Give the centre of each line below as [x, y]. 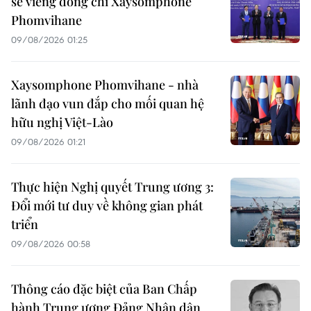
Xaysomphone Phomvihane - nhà [105, 85]
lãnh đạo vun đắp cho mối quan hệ [108, 104]
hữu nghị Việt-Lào [62, 123]
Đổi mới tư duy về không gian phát [107, 206]
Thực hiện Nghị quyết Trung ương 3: [112, 187]
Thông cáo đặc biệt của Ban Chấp [104, 289]
